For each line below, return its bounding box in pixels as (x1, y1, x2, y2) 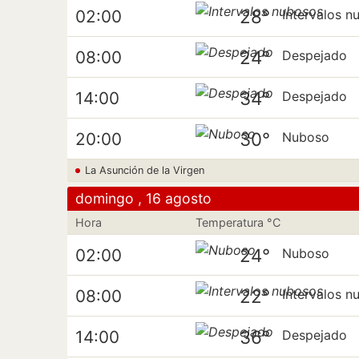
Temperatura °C (196, 216, 281, 229)
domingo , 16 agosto (75, 190, 212, 207)
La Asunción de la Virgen (85, 164, 204, 176)
